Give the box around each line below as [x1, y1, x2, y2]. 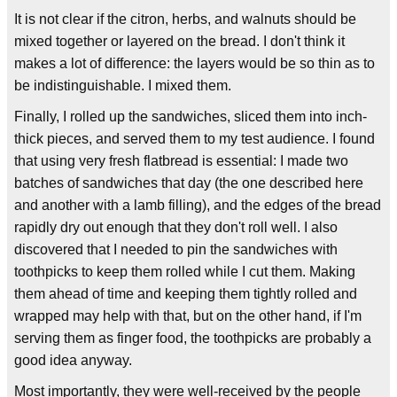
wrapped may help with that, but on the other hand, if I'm [14, 308, 362, 323]
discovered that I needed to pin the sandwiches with [14, 242, 338, 257]
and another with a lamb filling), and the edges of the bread [14, 198, 381, 213]
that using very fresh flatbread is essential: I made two [14, 153, 348, 168]
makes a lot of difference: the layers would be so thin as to [14, 56, 375, 71]
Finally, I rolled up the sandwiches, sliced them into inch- [14, 109, 367, 124]
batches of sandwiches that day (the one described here [14, 175, 363, 191]
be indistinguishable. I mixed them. [14, 78, 231, 93]
